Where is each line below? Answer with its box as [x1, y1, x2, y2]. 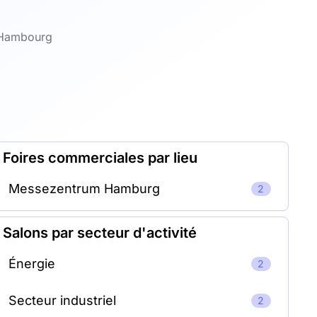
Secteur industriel [8, 293, 116, 308]
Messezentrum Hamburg [8, 181, 160, 196]
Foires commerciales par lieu [2, 149, 197, 166]
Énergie [8, 256, 55, 271]
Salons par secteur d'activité [2, 224, 197, 241]
